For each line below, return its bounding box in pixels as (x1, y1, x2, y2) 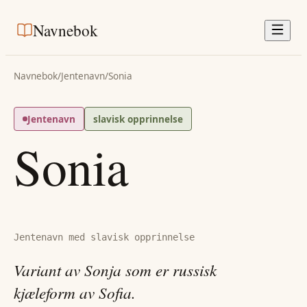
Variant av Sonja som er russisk (14, 259, 217, 281)
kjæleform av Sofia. (14, 282, 136, 304)
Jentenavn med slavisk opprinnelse (14, 232, 195, 243)
